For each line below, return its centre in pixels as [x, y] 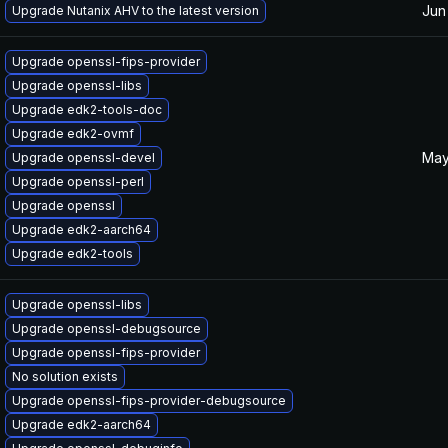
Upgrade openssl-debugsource [106, 328]
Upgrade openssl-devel [83, 157]
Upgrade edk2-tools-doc [87, 109]
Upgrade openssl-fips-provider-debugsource [149, 400]
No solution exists [65, 376]
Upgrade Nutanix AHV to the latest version [135, 10]
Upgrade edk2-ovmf [73, 133]
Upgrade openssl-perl [78, 181]
